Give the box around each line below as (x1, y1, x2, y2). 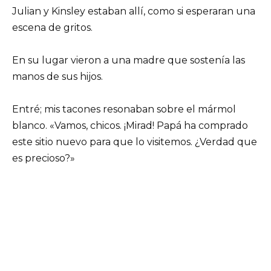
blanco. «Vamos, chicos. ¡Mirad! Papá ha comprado (12, 120, 248, 132)
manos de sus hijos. (12, 71, 103, 83)
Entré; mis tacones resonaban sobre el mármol (12, 103, 236, 116)
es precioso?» (12, 152, 75, 165)
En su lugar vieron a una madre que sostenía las (12, 54, 245, 67)
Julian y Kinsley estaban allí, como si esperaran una (12, 5, 255, 17)
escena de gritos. (12, 21, 93, 33)
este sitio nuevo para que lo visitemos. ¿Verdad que (12, 136, 257, 148)
